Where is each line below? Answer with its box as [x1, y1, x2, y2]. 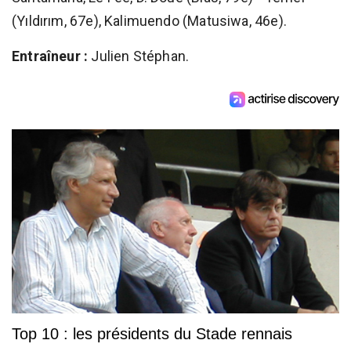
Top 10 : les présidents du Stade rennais [12, 325, 292, 343]
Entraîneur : [12, 47, 89, 64]
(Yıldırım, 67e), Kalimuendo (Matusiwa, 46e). [12, 12, 287, 29]
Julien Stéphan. [88, 47, 190, 64]
